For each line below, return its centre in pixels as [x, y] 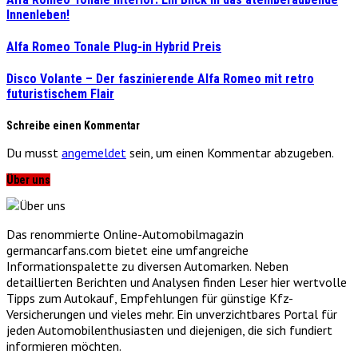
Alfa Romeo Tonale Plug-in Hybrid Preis [114, 47]
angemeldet [94, 152]
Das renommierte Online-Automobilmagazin [125, 234]
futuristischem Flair [60, 94]
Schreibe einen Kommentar [73, 125]
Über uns [28, 179]
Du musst [34, 152]
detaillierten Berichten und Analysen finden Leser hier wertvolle [177, 282]
